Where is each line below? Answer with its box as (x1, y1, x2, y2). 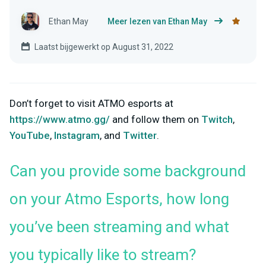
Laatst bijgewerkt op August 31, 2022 (34, 42, 173, 52)
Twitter (123, 129, 157, 141)
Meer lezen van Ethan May (107, 16, 207, 26)
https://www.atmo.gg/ (9, 113, 110, 125)
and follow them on (110, 113, 201, 125)
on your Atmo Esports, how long (9, 188, 229, 211)
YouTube (9, 129, 50, 141)
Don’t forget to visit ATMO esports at (9, 97, 173, 109)
